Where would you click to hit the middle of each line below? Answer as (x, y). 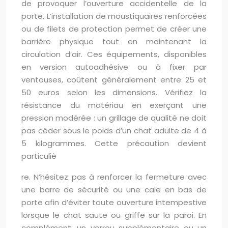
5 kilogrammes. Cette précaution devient (114, 143)
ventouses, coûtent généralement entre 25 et (114, 80)
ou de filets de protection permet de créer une (114, 29)
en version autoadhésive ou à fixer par (114, 67)
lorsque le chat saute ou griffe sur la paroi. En (114, 215)
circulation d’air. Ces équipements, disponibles (114, 54)
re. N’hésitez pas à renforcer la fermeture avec (114, 177)
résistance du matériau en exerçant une (114, 105)
